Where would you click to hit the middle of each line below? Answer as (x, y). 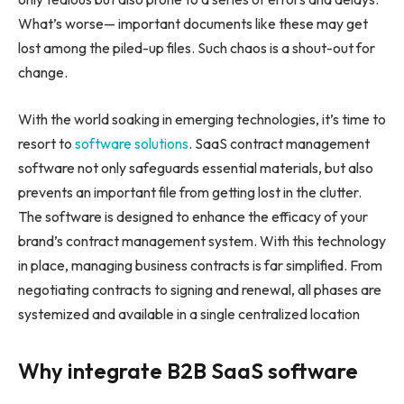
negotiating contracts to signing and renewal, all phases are (200, 289)
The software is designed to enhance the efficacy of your (193, 216)
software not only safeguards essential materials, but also (196, 167)
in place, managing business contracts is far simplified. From (200, 265)
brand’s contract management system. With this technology (202, 240)
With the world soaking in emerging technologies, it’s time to (202, 119)
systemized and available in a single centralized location (189, 313)
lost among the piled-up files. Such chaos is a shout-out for (197, 48)
